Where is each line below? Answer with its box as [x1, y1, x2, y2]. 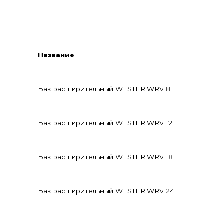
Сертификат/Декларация [40, 5, 145, 15]
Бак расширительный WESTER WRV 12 [38, 118, 173, 127]
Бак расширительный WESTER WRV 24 [38, 186, 175, 195]
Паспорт [172, 5, 206, 15]
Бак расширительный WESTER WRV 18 [38, 152, 173, 161]
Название [38, 51, 75, 59]
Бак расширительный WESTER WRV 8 [38, 84, 171, 92]
